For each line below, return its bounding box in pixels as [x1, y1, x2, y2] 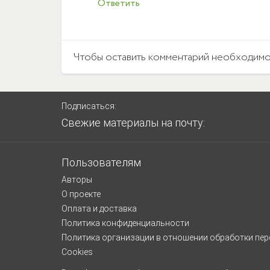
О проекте [61, 189, 101, 199]
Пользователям [61, 156, 141, 169]
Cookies [61, 247, 93, 257]
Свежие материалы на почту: [61, 116, 205, 130]
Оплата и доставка [61, 204, 137, 214]
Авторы [61, 175, 92, 185]
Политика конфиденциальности [61, 218, 189, 228]
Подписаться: [61, 101, 116, 111]
